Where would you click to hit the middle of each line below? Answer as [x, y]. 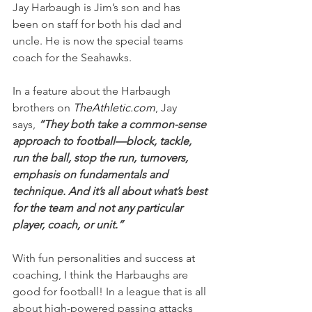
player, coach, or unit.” [68, 225]
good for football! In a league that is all [111, 291]
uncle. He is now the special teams [99, 41]
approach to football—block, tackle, [103, 141]
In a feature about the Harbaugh [93, 91]
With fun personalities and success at [105, 258]
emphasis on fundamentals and [92, 174]
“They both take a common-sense [122, 124]
